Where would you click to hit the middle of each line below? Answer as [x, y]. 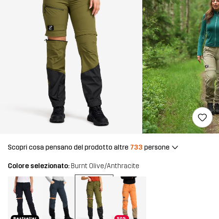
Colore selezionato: [39, 166]
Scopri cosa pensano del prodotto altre [69, 147]
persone [156, 147]
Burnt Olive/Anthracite [105, 166]
